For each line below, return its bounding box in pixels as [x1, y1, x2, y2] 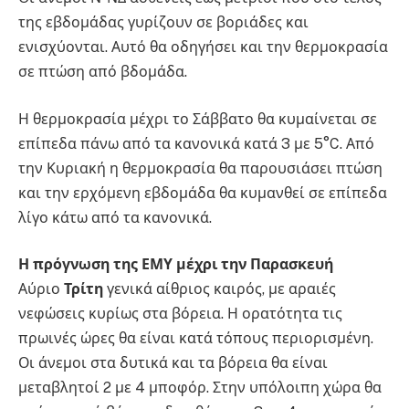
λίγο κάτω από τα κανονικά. [18, 208, 212, 226]
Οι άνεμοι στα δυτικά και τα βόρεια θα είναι [18, 354, 328, 372]
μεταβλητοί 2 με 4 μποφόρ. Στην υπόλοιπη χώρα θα [18, 379, 382, 397]
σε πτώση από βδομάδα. [18, 63, 187, 81]
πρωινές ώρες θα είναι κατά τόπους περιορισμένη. [18, 330, 373, 348]
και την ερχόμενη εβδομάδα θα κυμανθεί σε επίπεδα [18, 184, 387, 202]
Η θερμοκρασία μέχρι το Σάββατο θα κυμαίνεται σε [18, 110, 377, 128]
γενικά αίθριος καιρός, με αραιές [103, 280, 336, 299]
